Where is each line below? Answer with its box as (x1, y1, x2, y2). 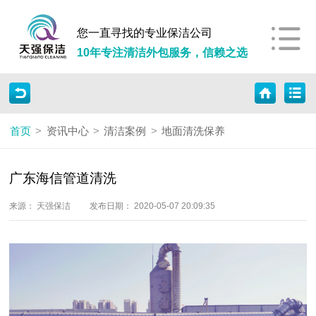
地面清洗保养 (162, 124, 226, 137)
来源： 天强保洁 (9, 201, 73, 210)
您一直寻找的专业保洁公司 (77, 25, 213, 39)
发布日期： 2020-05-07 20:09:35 (89, 201, 215, 210)
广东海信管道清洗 (9, 171, 117, 186)
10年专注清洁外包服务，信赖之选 (77, 45, 248, 59)
